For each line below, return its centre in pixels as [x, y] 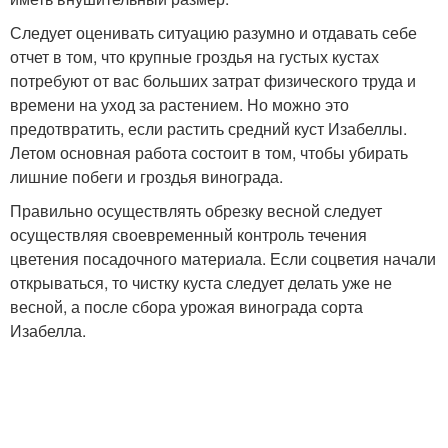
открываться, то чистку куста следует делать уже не [201, 282]
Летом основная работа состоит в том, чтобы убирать [209, 152]
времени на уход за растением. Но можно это [179, 104]
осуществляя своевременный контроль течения [188, 234]
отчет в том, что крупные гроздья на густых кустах [194, 56]
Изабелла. [48, 330]
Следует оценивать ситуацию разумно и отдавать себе [213, 32]
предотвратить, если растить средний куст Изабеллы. [208, 128]
